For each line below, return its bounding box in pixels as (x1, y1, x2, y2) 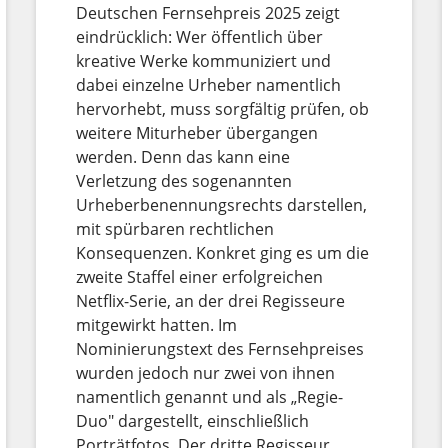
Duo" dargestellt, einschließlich (76, 409, 310, 432)
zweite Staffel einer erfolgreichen (76, 265, 324, 288)
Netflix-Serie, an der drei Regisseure (76, 289, 346, 312)
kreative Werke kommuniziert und (76, 49, 332, 72)
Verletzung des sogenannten (76, 169, 293, 192)
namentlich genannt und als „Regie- (76, 385, 344, 408)
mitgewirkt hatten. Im (76, 313, 238, 336)
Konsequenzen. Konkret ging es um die (76, 241, 370, 264)
